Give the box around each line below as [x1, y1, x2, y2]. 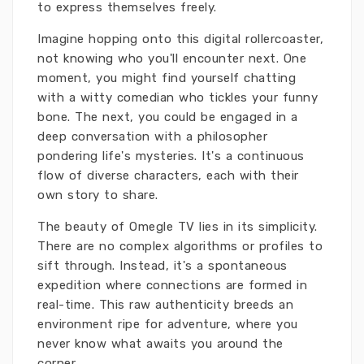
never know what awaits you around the [37, 336, 284, 351]
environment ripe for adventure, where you [37, 317, 298, 331]
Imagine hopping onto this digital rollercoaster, [37, 32, 323, 46]
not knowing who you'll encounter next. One [37, 51, 306, 66]
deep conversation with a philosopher [37, 129, 267, 144]
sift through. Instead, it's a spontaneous [37, 258, 288, 273]
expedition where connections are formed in [37, 278, 307, 292]
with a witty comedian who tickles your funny [37, 90, 318, 105]
